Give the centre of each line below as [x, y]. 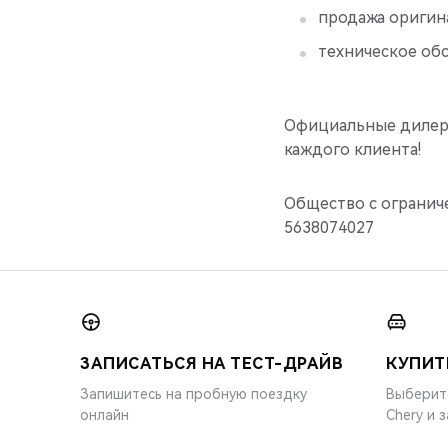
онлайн [104, 414]
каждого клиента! [352, 149]
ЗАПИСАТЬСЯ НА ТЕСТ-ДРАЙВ [211, 363]
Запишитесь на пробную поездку [193, 393]
